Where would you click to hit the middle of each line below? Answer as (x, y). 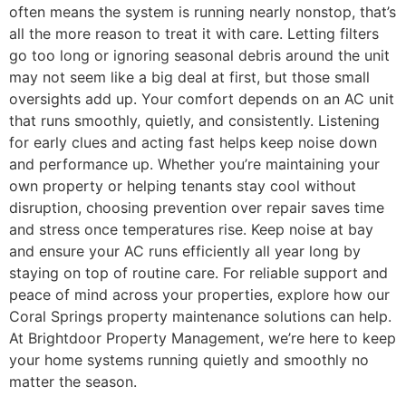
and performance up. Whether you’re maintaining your (194, 164)
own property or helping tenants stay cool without (183, 185)
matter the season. (73, 381)
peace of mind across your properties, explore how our (199, 294)
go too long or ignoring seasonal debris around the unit (199, 55)
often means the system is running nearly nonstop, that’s (203, 11)
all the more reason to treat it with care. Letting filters (194, 33)
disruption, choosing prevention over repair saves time (197, 207)
